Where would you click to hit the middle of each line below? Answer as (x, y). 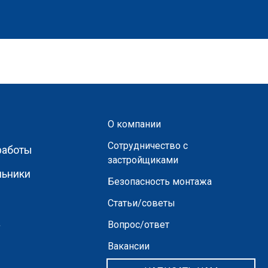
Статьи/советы (141, 203)
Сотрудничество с (147, 146)
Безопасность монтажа (159, 182)
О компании (134, 124)
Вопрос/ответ (138, 225)
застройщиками (143, 160)
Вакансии (128, 246)
